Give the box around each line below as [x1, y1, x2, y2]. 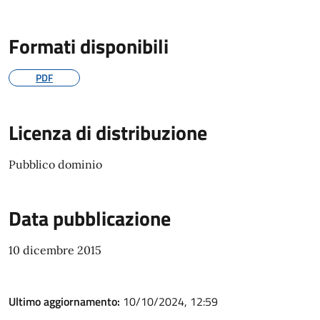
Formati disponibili [9, 31, 169, 61]
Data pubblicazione [9, 203, 171, 234]
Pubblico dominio [9, 157, 102, 171]
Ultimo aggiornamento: [9, 293, 123, 310]
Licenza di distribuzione [9, 117, 207, 148]
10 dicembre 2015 [9, 243, 101, 257]
